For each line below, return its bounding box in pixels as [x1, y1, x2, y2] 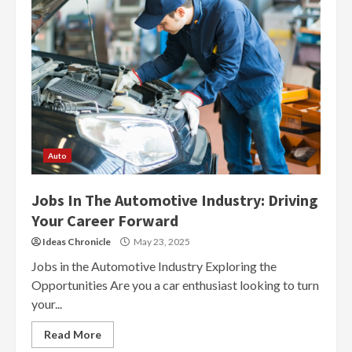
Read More [44, 328, 101, 341]
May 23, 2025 [132, 236, 190, 247]
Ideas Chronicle [42, 236, 111, 247]
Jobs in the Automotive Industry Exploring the [31, 258, 277, 273]
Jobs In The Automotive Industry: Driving [31, 190, 318, 210]
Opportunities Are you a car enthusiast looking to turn [31, 277, 319, 292]
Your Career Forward [31, 211, 178, 230]
